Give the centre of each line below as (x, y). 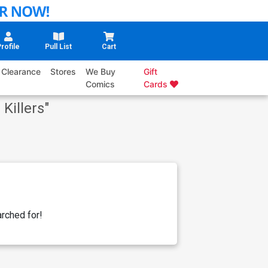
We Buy (101, 72)
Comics (100, 84)
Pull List (59, 47)
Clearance (21, 72)
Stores (63, 72)
